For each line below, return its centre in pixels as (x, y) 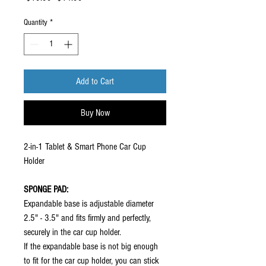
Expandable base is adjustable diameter (89, 204)
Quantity (36, 23)
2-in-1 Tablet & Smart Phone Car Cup (85, 147)
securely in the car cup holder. (72, 232)
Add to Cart (95, 81)
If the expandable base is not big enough (91, 246)
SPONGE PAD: (46, 189)
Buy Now (95, 113)
